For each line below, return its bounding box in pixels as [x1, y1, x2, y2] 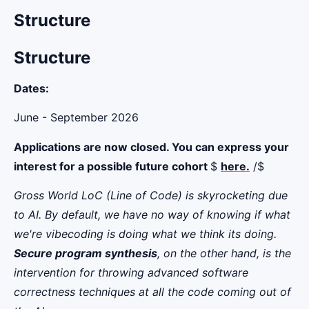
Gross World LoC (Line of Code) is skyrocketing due [14, 188, 288, 202]
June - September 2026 [14, 110, 139, 125]
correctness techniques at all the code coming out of [14, 284, 291, 299]
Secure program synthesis [14, 246, 157, 260]
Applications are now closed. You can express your [14, 139, 289, 154]
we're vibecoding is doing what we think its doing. [14, 226, 277, 241]
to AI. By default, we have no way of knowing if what [14, 207, 290, 221]
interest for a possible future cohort [14, 159, 210, 173]
